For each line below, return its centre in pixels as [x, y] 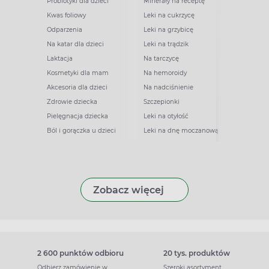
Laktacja [60, 58]
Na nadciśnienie [168, 87]
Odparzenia [65, 29]
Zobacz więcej [128, 190]
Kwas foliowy [66, 15]
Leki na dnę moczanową [181, 130]
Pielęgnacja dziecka [77, 116]
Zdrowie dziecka [72, 101]
